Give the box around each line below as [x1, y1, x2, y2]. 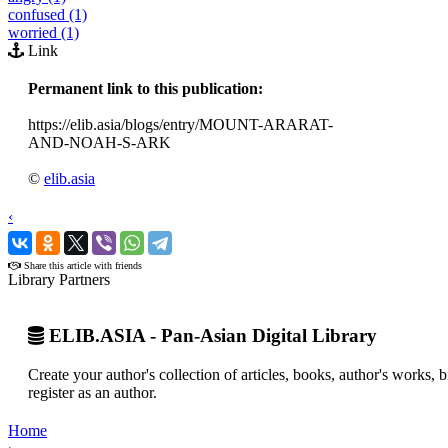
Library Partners [8, 270, 110, 288]
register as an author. [28, 384, 157, 402]
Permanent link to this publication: [28, 79, 263, 97]
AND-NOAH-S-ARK [28, 133, 171, 151]
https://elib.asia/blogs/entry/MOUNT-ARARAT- [28, 115, 333, 133]
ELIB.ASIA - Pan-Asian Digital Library [44, 325, 377, 347]
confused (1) [8, 5, 87, 23]
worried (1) [8, 23, 79, 41]
